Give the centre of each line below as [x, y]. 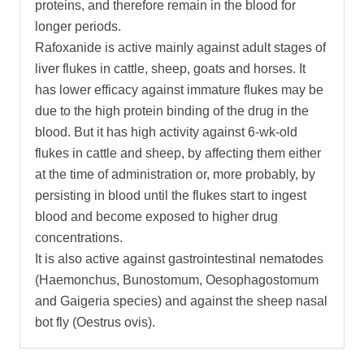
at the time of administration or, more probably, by [175, 174]
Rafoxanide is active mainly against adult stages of [180, 47]
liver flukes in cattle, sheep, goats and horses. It [170, 68]
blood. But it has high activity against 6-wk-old [166, 132]
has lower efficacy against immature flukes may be [179, 89]
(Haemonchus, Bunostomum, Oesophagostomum [177, 279]
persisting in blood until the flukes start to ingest [171, 195]
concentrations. [79, 237]
